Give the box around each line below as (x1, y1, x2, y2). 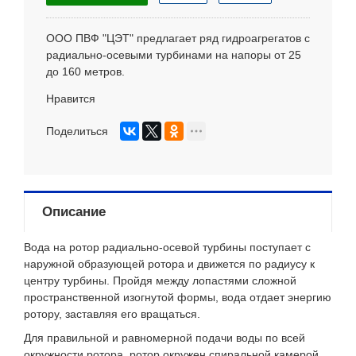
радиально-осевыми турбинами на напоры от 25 (46, 48, 301, 62)
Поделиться (46, 125, 108, 138)
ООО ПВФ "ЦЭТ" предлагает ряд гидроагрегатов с (46, 32, 310, 45)
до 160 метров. (46, 65, 125, 79)
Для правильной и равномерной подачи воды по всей (24, 331, 305, 344)
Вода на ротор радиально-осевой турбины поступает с (24, 241, 311, 254)
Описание (42, 204, 106, 220)
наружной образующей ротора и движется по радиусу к (24, 257, 315, 271)
